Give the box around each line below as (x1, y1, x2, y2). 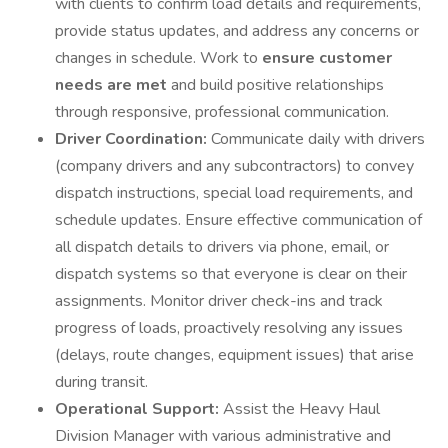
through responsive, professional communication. (55, 101, 389, 123)
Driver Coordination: (55, 128, 211, 150)
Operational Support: (55, 398, 223, 420)
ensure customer (262, 47, 392, 69)
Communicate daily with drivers (211, 128, 425, 150)
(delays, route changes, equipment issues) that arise (55, 344, 414, 366)
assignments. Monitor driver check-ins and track (55, 290, 383, 312)
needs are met (55, 74, 171, 96)
